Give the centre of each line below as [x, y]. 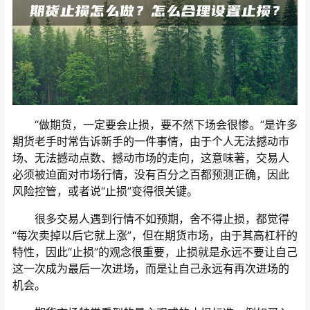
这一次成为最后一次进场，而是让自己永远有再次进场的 [151, 269]
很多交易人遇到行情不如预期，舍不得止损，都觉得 [151, 219]
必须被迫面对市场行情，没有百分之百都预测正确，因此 [151, 175]
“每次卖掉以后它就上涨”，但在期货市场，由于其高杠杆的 [155, 236]
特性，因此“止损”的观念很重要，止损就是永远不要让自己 [155, 252]
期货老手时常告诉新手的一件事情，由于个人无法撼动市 [151, 142]
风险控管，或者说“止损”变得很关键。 [105, 191]
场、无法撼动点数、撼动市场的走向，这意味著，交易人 [151, 158]
